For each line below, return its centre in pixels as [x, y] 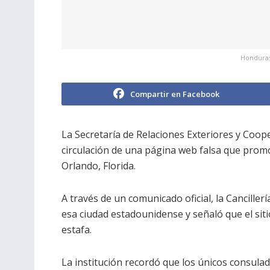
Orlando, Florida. [99, 166]
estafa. [77, 230]
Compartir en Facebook [175, 94]
